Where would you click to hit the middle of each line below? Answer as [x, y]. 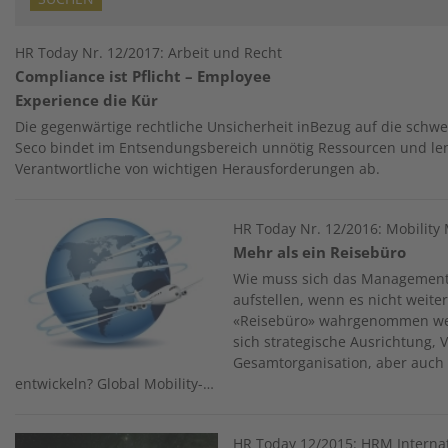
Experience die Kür [86, 100]
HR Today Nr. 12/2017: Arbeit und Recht [148, 52]
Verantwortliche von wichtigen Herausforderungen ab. [197, 168]
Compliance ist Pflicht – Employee [143, 76]
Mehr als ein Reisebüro [320, 252]
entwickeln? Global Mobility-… [114, 383]
